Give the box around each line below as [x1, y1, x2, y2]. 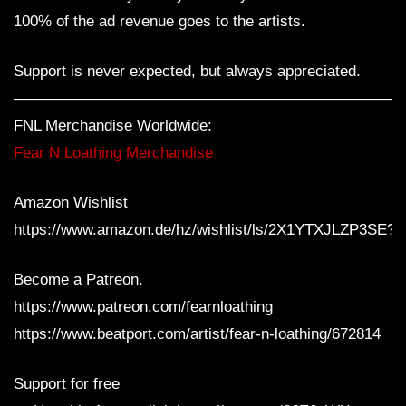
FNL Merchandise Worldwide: [14, 117, 212, 135]
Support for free [14, 375, 120, 393]
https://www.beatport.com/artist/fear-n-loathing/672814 [14, 325, 381, 343]
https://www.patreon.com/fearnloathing [14, 298, 273, 316]
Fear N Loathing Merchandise [14, 144, 213, 162]
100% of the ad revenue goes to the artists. [14, 13, 305, 31]
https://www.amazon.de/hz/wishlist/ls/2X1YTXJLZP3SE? [14, 221, 395, 239]
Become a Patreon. [14, 271, 143, 289]
